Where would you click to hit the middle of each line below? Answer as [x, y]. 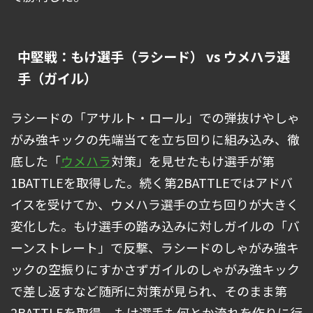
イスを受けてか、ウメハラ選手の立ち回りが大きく [155, 204]
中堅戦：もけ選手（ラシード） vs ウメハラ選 [154, 57]
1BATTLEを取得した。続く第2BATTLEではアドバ [152, 183]
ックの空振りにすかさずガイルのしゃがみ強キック [155, 269]
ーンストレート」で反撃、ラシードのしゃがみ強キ [155, 248]
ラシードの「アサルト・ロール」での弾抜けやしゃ [155, 118]
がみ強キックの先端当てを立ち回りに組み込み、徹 [155, 139]
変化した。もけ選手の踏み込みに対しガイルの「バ [155, 226]
